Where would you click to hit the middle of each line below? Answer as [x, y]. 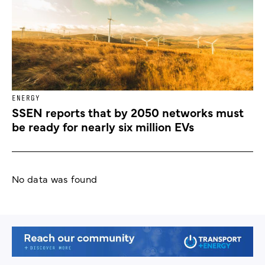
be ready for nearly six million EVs [103, 127]
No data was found [55, 179]
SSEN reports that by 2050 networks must [128, 112]
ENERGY [26, 98]
